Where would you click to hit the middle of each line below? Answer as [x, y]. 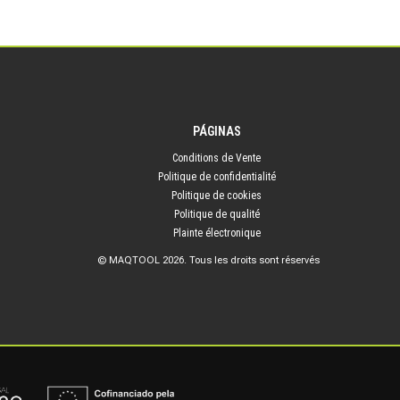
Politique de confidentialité [217, 177]
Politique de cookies [217, 196]
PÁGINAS [217, 131]
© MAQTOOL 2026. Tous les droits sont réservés [209, 261]
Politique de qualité [217, 215]
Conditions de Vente [217, 158]
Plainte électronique [217, 233]
